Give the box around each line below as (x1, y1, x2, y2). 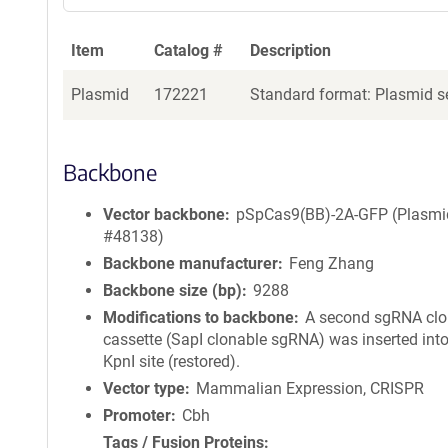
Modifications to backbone (103, 308, 294, 327)
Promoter (103, 406, 171, 425)
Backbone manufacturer (103, 254, 278, 273)
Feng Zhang (289, 254, 375, 273)
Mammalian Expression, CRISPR (196, 379, 425, 398)
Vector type (103, 379, 185, 398)
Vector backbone (103, 205, 225, 224)
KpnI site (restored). (103, 352, 240, 371)
